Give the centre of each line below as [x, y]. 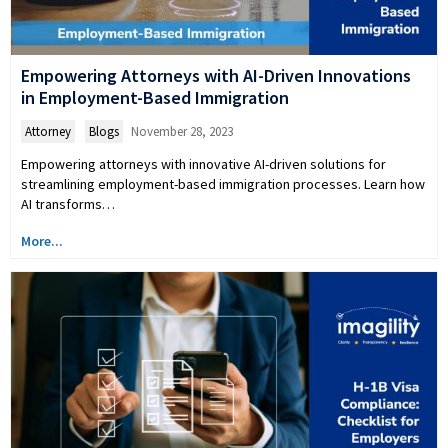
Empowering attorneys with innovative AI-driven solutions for [203, 163]
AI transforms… [68, 203]
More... [42, 240]
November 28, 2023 [182, 131]
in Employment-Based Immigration [155, 97]
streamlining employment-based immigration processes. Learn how [223, 183]
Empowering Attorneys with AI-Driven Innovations [216, 75]
